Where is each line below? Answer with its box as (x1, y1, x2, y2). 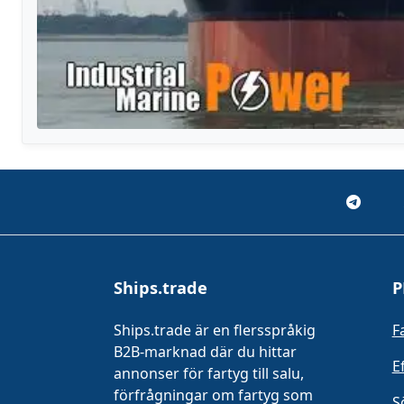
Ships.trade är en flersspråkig (113, 319, 316, 340)
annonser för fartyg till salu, (113, 363, 304, 383)
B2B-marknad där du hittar (113, 341, 297, 362)
